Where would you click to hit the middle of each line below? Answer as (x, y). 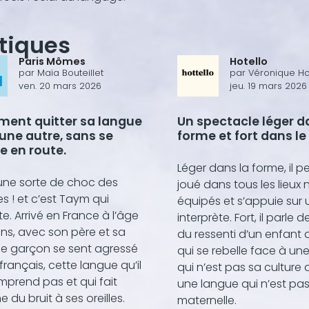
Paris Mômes (52, 62)
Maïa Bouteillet (70, 73)
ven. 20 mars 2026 (60, 86)
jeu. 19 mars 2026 (268, 86)
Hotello (249, 62)
